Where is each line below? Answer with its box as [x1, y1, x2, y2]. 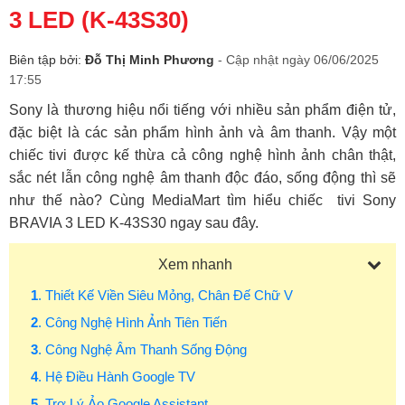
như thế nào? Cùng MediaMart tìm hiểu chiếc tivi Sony [9, 193, 396, 208]
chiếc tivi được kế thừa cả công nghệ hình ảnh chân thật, [9, 147, 396, 163]
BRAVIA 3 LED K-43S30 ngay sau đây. [9, 215, 262, 231]
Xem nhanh [158, 257, 232, 272]
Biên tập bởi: [9, 52, 85, 67]
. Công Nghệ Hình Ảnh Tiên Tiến [38, 315, 227, 330]
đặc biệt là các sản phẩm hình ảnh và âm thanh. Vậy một [9, 125, 396, 140]
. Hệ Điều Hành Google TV [38, 369, 195, 384]
